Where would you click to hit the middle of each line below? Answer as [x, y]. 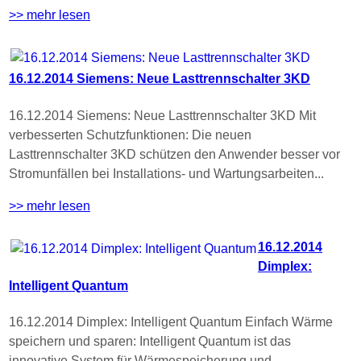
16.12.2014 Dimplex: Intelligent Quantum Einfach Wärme [171, 322]
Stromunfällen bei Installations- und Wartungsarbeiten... [166, 173]
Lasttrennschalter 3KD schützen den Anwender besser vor [174, 154]
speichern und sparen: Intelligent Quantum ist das [150, 342]
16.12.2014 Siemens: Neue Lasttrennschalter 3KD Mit [162, 115]
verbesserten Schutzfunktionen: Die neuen [130, 135]
